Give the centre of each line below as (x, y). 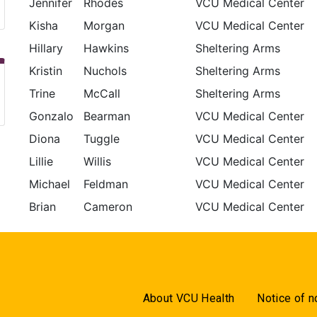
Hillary (46, 48)
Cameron (108, 207)
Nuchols (105, 71)
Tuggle (102, 139)
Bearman (107, 116)
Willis (98, 161)
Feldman (106, 184)
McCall (102, 93)
